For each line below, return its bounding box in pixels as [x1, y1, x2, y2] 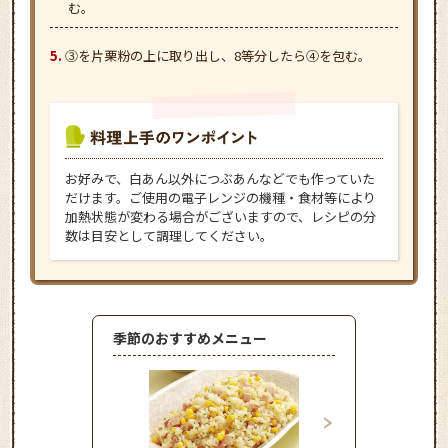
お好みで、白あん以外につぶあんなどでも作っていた [65, 168, 375, 188]
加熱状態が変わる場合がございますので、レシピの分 [65, 206, 376, 226]
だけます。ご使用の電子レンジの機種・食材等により [65, 187, 376, 207]
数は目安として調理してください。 [65, 225, 273, 245]
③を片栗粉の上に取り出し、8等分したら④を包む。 [65, 45, 371, 65]
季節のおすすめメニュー [113, 327, 267, 348]
